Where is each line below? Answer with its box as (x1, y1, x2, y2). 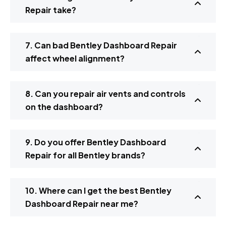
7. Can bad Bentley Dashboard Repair (25, 40, 177, 51)
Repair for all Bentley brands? (25, 150, 145, 161)
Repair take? (25, 5, 76, 16)
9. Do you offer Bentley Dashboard (25, 137, 166, 148)
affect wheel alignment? (25, 53, 125, 64)
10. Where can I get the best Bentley (25, 185, 172, 196)
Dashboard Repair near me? (25, 198, 138, 209)
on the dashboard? (25, 101, 103, 112)
